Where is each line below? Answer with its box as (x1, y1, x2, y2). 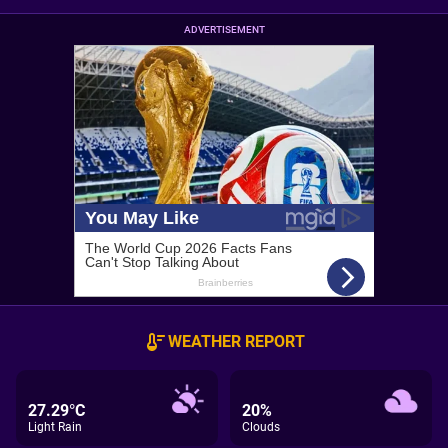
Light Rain (28, 420, 82, 434)
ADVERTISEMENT (183, 24, 265, 35)
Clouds (242, 420, 280, 434)
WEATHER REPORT (167, 332, 305, 351)
